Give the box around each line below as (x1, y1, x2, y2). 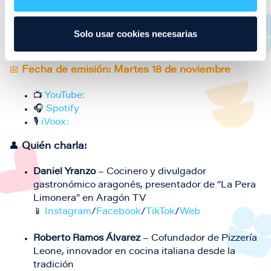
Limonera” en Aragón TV (33, 194, 146, 203)
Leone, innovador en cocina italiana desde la (33, 247, 235, 256)
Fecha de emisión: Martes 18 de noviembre (22, 65, 230, 75)
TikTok (146, 207, 175, 217)
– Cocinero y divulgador (96, 167, 206, 177)
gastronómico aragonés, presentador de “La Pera (33, 180, 256, 190)
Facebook (96, 207, 141, 217)
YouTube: (45, 91, 85, 100)
